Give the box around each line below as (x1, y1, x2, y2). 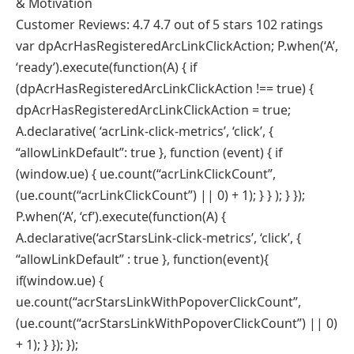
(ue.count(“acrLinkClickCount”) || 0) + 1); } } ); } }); (16, 186, 305, 204)
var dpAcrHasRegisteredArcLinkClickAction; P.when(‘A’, (16, 36, 338, 55)
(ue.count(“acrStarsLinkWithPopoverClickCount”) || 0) (16, 314, 337, 332)
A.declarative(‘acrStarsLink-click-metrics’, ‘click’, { (16, 228, 301, 247)
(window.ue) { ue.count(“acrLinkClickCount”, (16, 164, 276, 183)
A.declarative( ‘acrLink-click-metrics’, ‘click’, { (16, 122, 273, 140)
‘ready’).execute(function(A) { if (16, 58, 197, 76)
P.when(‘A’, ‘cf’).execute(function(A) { (16, 207, 226, 225)
